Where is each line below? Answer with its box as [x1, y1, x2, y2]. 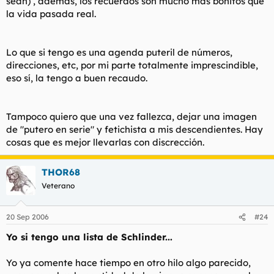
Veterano [42, 180, 75, 190]
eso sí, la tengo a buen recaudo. [6, 72, 147, 84]
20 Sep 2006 [6, 212, 49, 221]
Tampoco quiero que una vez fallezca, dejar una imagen [6, 110, 257, 122]
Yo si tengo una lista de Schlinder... [6, 231, 172, 243]
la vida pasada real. [6, 7, 96, 20]
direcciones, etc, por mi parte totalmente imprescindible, [6, 59, 258, 71]
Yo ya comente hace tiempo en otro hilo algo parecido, [6, 257, 251, 268]
